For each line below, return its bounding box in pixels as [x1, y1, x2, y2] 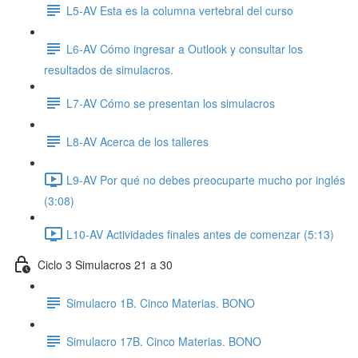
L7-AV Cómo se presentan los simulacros [66, 94, 275, 111]
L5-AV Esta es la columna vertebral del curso [66, 2, 293, 18]
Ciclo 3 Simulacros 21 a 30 [38, 256, 173, 272]
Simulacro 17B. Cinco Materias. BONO [66, 332, 261, 349]
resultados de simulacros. [44, 62, 173, 78]
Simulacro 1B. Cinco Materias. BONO [66, 294, 255, 311]
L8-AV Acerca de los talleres [66, 133, 209, 149]
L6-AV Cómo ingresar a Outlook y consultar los [66, 40, 303, 57]
